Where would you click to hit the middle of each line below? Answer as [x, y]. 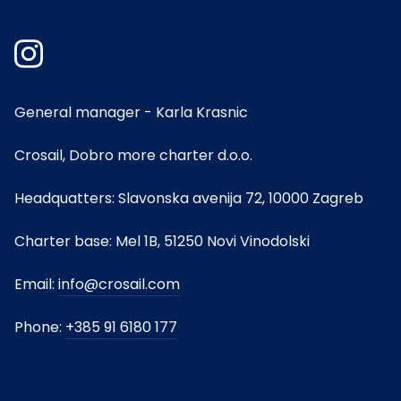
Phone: [40, 328]
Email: [36, 285]
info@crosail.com [119, 285]
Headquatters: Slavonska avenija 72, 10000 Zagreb [189, 199]
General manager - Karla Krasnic [131, 113]
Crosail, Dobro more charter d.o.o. [133, 156]
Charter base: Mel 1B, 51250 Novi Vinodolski [162, 242]
